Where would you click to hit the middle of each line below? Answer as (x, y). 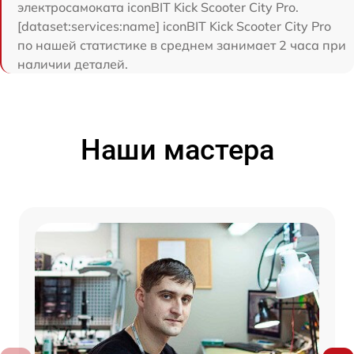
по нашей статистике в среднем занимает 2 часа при (182, 45)
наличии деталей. (73, 64)
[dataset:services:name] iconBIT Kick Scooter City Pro (174, 26)
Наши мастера (177, 150)
